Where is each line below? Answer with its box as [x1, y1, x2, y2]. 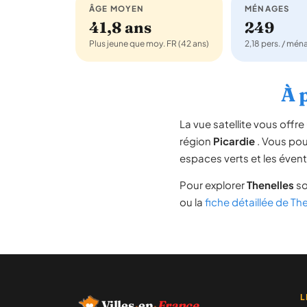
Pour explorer [180, 178, 247, 191]
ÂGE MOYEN [89, 3, 145, 14]
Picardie [213, 134, 255, 147]
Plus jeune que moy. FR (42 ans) [89, 38, 209, 49]
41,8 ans [89, 18, 151, 37]
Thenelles [247, 178, 294, 191]
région [180, 134, 213, 147]
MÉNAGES [245, 3, 290, 14]
